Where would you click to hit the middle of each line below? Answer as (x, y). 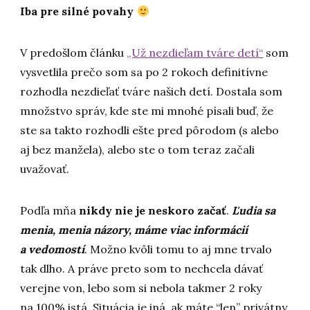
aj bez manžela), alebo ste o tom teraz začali (138, 150)
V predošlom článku (74, 53)
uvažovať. (45, 169)
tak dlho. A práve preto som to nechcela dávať (142, 269)
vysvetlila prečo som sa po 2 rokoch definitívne (144, 72)
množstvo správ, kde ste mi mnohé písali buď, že (147, 111)
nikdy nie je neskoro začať (153, 211)
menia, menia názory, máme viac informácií (134, 230)
